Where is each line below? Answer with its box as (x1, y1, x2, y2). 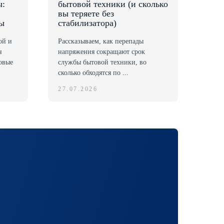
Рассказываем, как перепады (58, 37, 143, 45)
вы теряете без (58, 8, 114, 18)
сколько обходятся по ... (58, 68, 128, 76)
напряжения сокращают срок (58, 47, 145, 55)
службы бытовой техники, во (58, 58, 146, 66)
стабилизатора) (58, 17, 116, 28)
